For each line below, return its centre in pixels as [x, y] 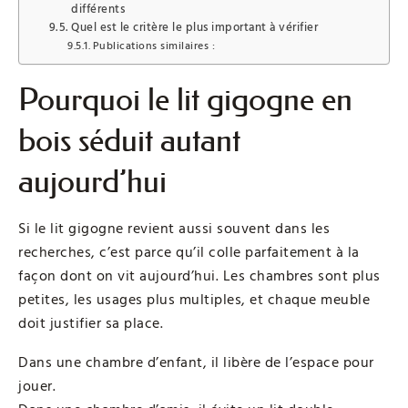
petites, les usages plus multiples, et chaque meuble [194, 299]
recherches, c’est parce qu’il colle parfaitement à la [189, 252]
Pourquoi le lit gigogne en [185, 99]
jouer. [37, 386]
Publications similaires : [154, 46]
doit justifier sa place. [91, 323]
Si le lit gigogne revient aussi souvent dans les [174, 228]
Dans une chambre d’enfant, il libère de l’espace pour [196, 362]
